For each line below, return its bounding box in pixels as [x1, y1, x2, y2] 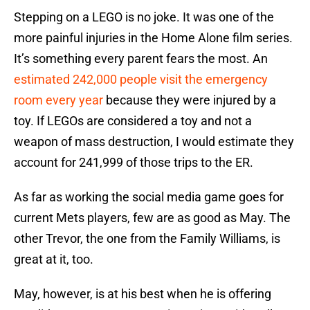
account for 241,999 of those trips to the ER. [14, 155, 253, 170]
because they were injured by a [103, 93, 276, 108]
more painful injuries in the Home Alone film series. [14, 30, 293, 46]
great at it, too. [14, 252, 93, 267]
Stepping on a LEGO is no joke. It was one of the [14, 10, 274, 25]
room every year [14, 93, 103, 108]
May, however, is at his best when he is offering [14, 286, 271, 302]
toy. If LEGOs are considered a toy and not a [14, 113, 252, 129]
